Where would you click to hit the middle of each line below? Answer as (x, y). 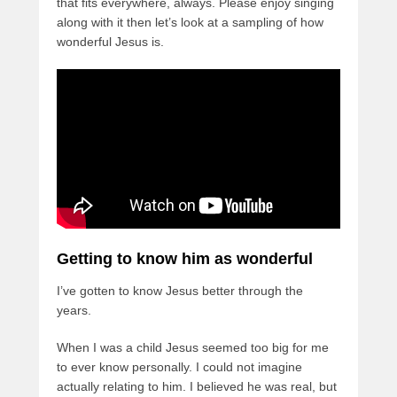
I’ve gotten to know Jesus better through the (180, 291)
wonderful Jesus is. (110, 42)
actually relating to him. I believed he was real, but (197, 387)
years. (74, 311)
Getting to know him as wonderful (185, 259)
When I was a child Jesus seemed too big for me (193, 348)
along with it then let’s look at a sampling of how (190, 23)
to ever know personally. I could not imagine (179, 367)
